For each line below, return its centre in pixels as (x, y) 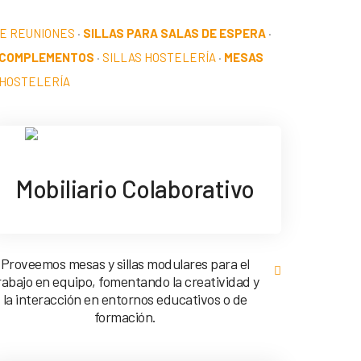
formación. (125, 317)
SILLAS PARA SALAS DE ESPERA (174, 33)
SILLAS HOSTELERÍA (159, 57)
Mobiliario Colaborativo (135, 189)
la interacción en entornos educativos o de (125, 299)
